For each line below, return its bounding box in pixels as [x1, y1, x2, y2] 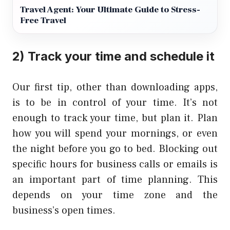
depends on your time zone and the [12, 188, 218, 202]
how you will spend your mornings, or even [12, 127, 218, 141]
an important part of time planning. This [12, 173, 218, 187]
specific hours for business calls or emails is [12, 158, 218, 171]
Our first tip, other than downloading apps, [12, 81, 218, 94]
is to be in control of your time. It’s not [12, 96, 218, 110]
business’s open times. [12, 204, 116, 218]
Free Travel [20, 15, 66, 27]
